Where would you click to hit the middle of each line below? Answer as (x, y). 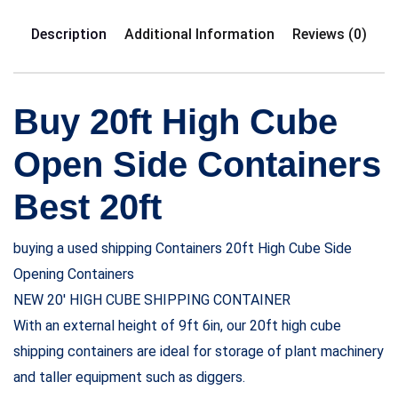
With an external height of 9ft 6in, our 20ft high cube (177, 325)
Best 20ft (88, 207)
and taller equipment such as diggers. (129, 377)
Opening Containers (74, 274)
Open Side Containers (197, 164)
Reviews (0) (330, 34)
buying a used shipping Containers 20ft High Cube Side (183, 248)
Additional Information (199, 34)
